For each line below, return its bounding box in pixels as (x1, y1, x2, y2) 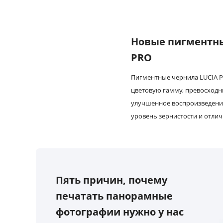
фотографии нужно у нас (56, 205, 184, 219)
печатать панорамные (56, 189, 173, 203)
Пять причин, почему (56, 173, 167, 187)
